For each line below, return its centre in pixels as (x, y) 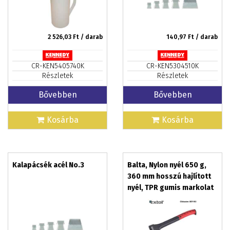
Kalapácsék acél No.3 (48, 165)
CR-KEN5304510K (172, 66)
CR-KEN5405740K (57, 66)
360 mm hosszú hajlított (169, 176)
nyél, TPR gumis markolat (170, 188)
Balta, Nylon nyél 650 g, (167, 165)
